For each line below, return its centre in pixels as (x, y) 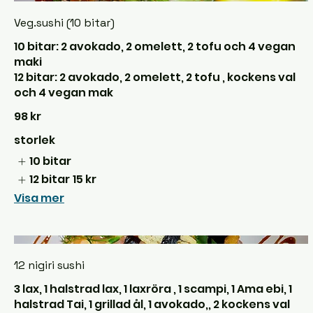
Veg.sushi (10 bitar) (64, 22)
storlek (35, 140)
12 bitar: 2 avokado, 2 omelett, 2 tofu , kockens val (155, 77)
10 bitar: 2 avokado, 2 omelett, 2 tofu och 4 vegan (155, 46)
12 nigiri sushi (49, 265)
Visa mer (39, 198)
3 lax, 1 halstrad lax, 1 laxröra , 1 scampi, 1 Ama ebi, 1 (153, 289)
